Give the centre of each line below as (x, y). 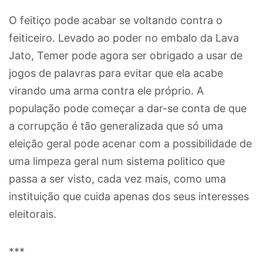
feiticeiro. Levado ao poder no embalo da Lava (124, 38)
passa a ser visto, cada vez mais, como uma (117, 179)
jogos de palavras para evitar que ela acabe (116, 73)
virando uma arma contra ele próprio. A (106, 91)
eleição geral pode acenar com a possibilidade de (130, 144)
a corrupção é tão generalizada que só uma (116, 126)
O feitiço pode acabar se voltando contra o (116, 20)
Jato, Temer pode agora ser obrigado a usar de (126, 55)
